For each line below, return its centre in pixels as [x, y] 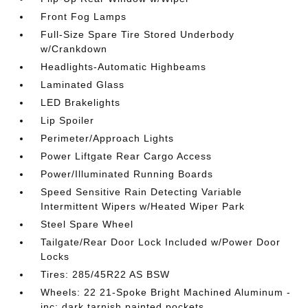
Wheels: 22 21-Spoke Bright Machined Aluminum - [166, 293]
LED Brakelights [81, 103]
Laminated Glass [83, 85]
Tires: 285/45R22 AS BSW [106, 275]
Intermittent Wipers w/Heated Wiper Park [143, 207]
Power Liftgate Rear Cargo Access [126, 156]
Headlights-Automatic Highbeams [124, 67]
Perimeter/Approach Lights [108, 139]
